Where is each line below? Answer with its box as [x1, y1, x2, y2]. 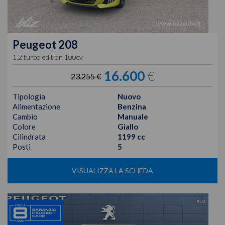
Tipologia [13, 92, 45, 101]
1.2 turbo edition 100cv [13, 53, 83, 62]
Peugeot [13, 38, 56, 52]
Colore [13, 122, 36, 132]
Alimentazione [13, 102, 60, 111]
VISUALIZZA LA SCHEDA [72, 166, 153, 175]
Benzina [118, 102, 146, 111]
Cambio [13, 112, 38, 122]
